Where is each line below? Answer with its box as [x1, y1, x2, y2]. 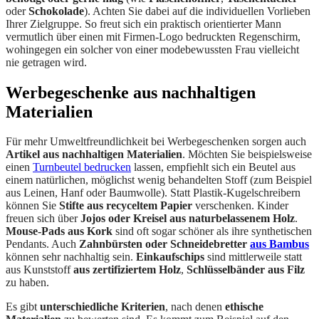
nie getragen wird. [6, 56, 87, 68]
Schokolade [28, 4, 84, 17]
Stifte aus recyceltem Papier [59, 199, 192, 212]
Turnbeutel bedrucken [33, 161, 131, 174]
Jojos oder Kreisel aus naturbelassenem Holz [80, 212, 295, 225]
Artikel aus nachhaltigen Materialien [6, 148, 182, 161]
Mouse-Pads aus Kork [6, 225, 113, 238]
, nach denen [165, 300, 225, 313]
